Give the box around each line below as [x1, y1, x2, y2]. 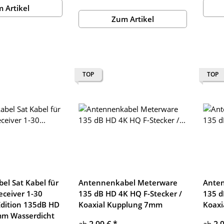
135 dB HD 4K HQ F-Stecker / [78, 188, 182, 198]
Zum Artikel [111, 14, 154, 24]
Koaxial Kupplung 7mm [78, 199, 162, 209]
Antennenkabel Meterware [78, 177, 177, 187]
